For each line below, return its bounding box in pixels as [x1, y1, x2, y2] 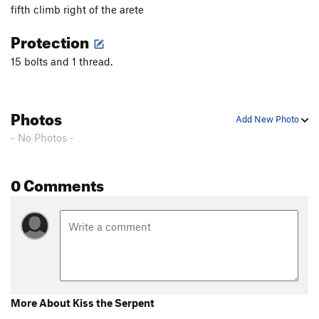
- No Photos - [11, 131, 74, 145]
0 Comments [11, 170, 104, 196]
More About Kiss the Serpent [11, 296, 155, 309]
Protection [11, 27, 92, 53]
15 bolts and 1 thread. [11, 55, 113, 68]
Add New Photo [236, 113, 301, 125]
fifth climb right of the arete [11, 3, 144, 16]
